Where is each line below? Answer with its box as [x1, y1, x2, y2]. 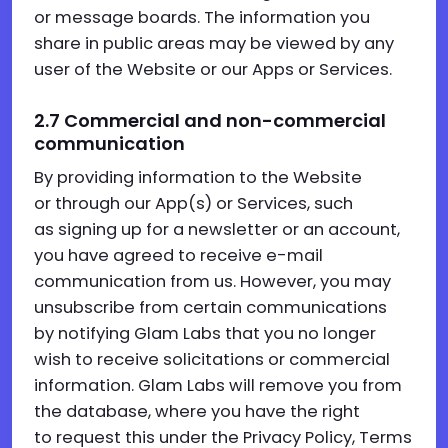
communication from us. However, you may [34, 270, 391, 293]
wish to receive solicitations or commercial [34, 348, 390, 371]
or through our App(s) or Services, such [34, 192, 353, 215]
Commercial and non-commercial [64, 108, 386, 133]
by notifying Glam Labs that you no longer [34, 322, 376, 345]
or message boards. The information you [34, 6, 370, 29]
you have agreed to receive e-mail [34, 244, 323, 267]
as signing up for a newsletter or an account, [34, 218, 400, 241]
